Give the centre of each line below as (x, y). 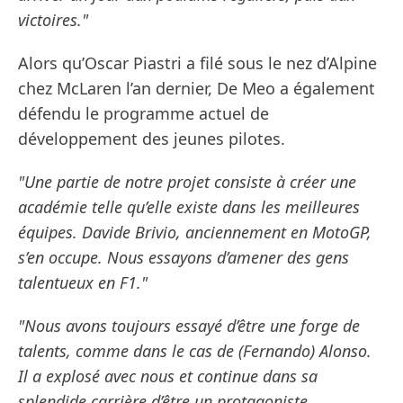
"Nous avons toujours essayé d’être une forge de (189, 326)
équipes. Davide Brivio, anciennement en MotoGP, (195, 233)
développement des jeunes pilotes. (152, 139)
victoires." (53, 20)
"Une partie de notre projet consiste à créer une (187, 182)
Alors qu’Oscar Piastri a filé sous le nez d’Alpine (197, 63)
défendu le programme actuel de (143, 114)
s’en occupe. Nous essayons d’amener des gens (184, 258)
